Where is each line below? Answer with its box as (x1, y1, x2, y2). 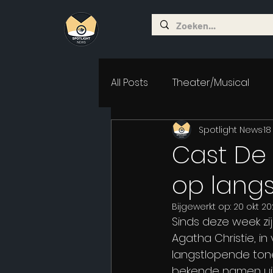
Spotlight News (199, 123, 263, 136)
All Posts (111, 76, 148, 90)
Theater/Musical (172, 76, 249, 90)
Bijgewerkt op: (172, 200, 233, 213)
